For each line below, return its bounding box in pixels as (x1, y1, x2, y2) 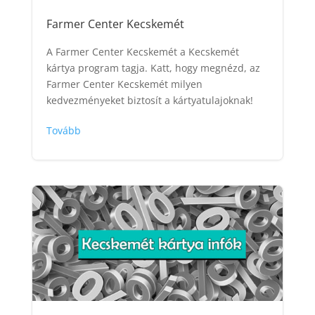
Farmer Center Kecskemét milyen (46, 77, 202, 91)
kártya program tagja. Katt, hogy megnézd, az (46, 60, 260, 75)
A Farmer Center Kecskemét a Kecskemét (46, 44, 239, 58)
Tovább (46, 123, 81, 137)
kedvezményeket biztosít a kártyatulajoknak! (46, 93, 253, 107)
